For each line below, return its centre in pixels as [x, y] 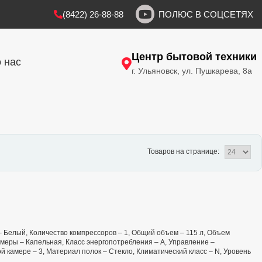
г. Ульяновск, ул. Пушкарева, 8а [192, 70]
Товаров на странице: [184, 152]
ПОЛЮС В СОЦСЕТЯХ [206, 14]
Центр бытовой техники [194, 56]
